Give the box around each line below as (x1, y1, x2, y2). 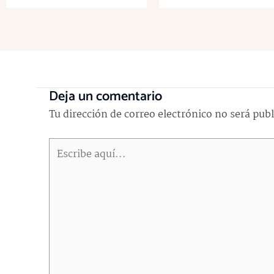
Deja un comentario (49, 85, 162, 108)
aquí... (48, 157, 73, 176)
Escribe (48, 138, 81, 157)
